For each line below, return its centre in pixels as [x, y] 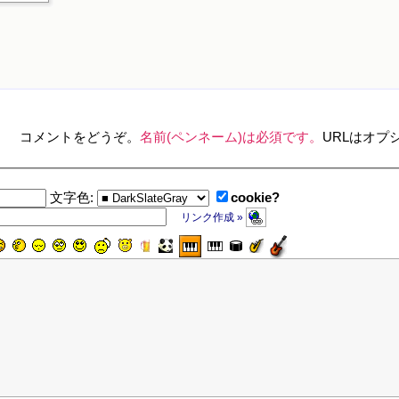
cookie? [256, 198]
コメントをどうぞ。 [79, 138]
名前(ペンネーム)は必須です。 [231, 138]
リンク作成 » [214, 218]
